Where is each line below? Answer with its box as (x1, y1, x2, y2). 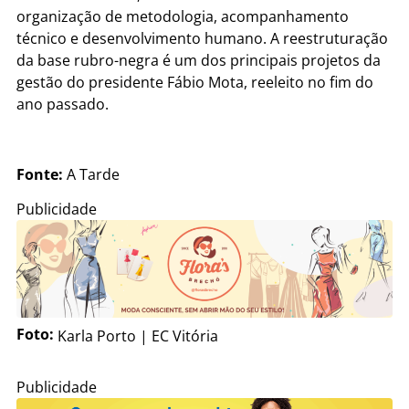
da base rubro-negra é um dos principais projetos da (16, 49, 381, 70)
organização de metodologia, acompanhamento (16, 5, 349, 26)
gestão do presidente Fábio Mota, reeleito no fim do (16, 71, 373, 92)
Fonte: (16, 163, 67, 184)
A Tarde (67, 163, 120, 184)
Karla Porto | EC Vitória (58, 325, 218, 346)
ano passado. (16, 93, 109, 114)
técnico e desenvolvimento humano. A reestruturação (16, 27, 388, 48)
